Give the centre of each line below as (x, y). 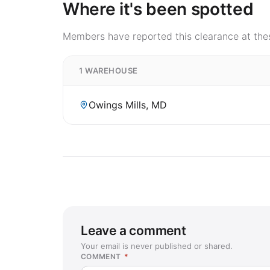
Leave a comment (133, 230)
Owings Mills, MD (128, 105)
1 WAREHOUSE (108, 70)
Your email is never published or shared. (157, 246)
